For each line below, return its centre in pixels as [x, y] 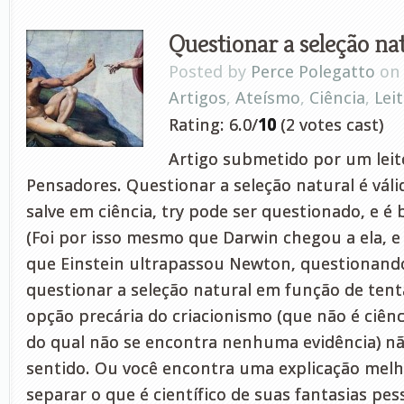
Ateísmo [268, 98]
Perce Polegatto [313, 72]
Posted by [210, 72]
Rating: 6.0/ [213, 125]
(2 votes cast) [330, 125]
